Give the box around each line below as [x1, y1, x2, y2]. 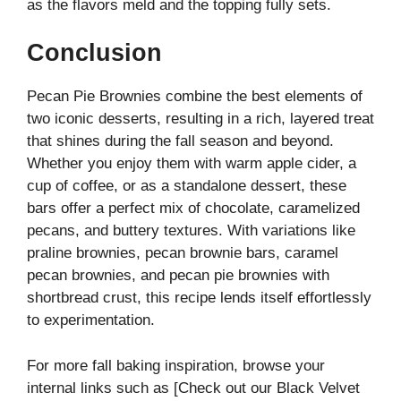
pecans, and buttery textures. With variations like [27, 222, 355, 240]
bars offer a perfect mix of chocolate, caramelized [27, 200, 360, 218]
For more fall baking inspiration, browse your [27, 356, 325, 374]
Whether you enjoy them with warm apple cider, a [27, 155, 356, 173]
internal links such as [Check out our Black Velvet [27, 379, 360, 397]
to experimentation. [27, 311, 155, 329]
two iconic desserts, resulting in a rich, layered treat [27, 110, 374, 128]
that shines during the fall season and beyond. [27, 132, 334, 150]
